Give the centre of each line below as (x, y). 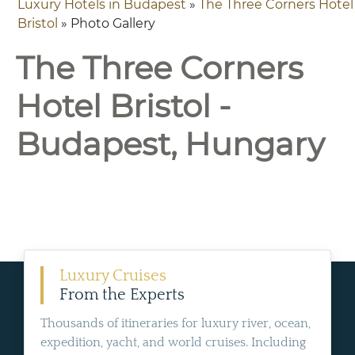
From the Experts (122, 295)
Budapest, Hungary (170, 144)
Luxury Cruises (113, 276)
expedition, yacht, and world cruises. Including (173, 342)
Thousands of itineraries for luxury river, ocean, (176, 323)
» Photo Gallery (107, 23)
